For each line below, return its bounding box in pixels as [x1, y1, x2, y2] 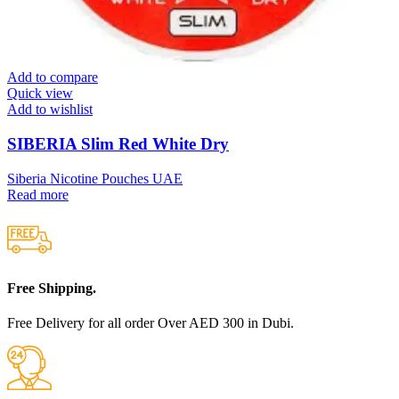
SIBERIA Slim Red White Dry [7, 134, 229, 154]
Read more [7, 186, 69, 202]
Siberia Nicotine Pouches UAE [7, 170, 183, 186]
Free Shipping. [7, 281, 96, 297]
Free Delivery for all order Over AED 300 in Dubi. [7, 315, 294, 331]
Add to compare [7, 69, 98, 85]
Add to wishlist [7, 102, 93, 118]
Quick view [7, 85, 73, 102]
